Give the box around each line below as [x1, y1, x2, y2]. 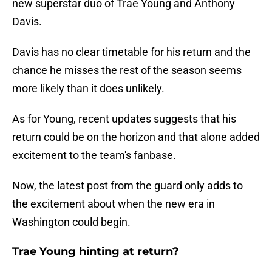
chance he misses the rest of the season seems [12, 64, 242, 77]
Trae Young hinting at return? [12, 245, 179, 259]
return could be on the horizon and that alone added [12, 131, 260, 144]
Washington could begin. [12, 216, 131, 229]
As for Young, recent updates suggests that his [12, 112, 236, 126]
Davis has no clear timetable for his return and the [12, 46, 251, 59]
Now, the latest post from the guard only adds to [12, 179, 243, 192]
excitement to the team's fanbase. [12, 149, 176, 162]
